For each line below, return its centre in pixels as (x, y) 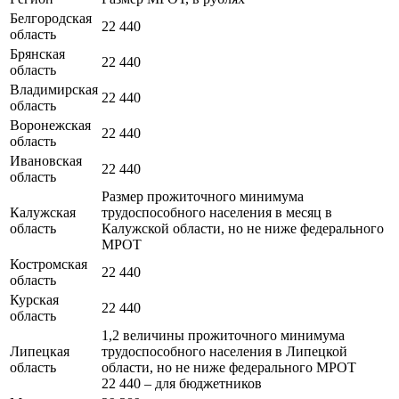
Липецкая (40, 351)
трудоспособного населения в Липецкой (224, 351)
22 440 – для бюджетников (182, 383)
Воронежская (50, 125)
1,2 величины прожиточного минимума (223, 335)
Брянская (37, 53)
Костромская (49, 264)
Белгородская (51, 18)
